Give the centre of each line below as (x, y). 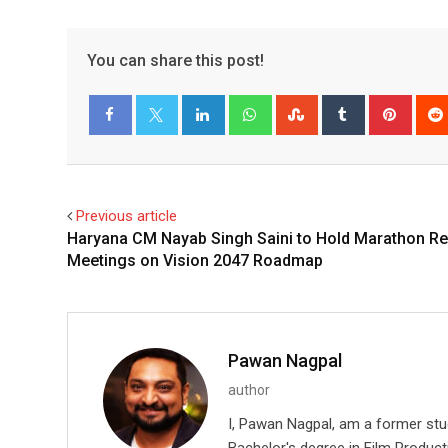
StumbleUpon (358, 106)
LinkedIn (248, 106)
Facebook (131, 155)
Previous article (126, 216)
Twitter (171, 155)
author (249, 390)
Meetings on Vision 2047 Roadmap (195, 261)
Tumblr (384, 106)
